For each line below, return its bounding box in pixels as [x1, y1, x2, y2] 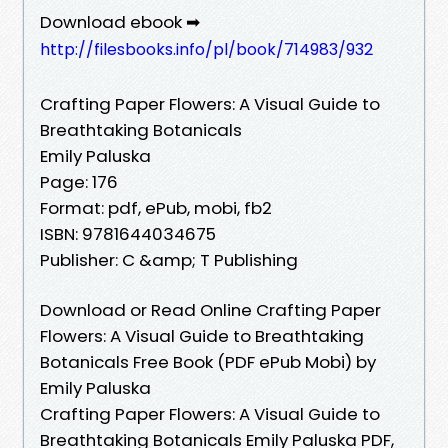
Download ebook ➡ [40, 9, 200, 34]
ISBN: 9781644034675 [40, 221, 216, 246]
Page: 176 [40, 169, 118, 194]
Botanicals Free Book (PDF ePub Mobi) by [40, 349, 376, 374]
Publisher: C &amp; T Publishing [40, 247, 298, 272]
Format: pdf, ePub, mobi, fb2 [40, 195, 272, 220]
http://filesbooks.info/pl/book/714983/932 [40, 37, 373, 61]
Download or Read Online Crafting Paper [40, 297, 381, 322]
